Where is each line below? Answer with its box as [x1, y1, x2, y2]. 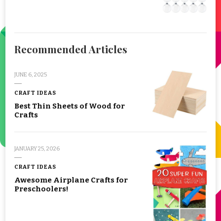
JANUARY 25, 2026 [14, 145, 60, 152]
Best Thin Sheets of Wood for [14, 101, 125, 110]
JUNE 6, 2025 [14, 71, 47, 78]
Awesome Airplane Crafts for [14, 175, 128, 184]
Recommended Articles [14, 42, 127, 56]
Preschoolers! [14, 184, 69, 193]
